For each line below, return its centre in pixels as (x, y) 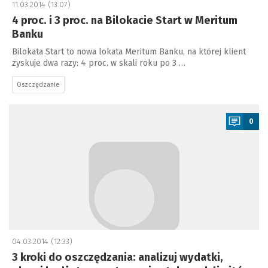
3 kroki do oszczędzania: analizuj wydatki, (118, 257)
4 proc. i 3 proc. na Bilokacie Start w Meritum (125, 20)
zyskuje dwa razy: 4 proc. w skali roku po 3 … (99, 63)
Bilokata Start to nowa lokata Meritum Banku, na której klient (129, 52)
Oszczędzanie (38, 85)
